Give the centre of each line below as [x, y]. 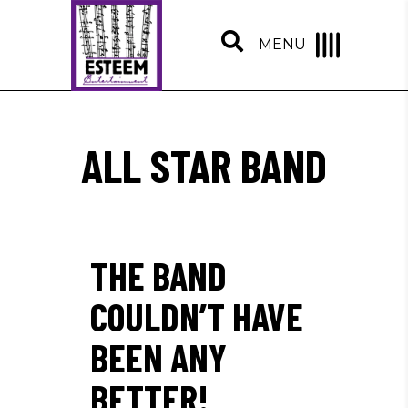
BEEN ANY [158, 357]
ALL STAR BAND [204, 165]
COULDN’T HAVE [197, 316]
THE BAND [158, 275]
